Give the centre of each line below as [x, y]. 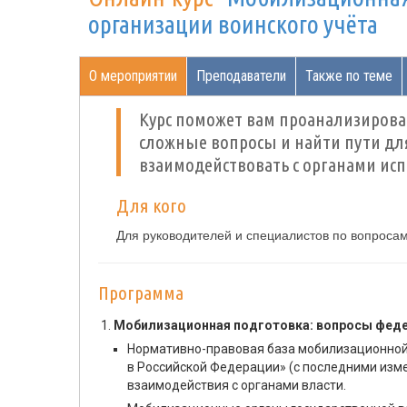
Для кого [151, 205]
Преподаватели [241, 76]
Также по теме [349, 76]
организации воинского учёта [233, 24]
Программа [141, 293]
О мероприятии [133, 76]
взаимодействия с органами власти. [237, 385]
